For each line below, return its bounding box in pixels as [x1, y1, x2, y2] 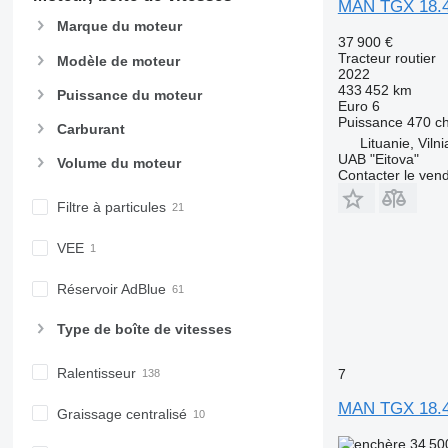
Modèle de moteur [56, 52, 180, 69]
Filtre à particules [56, 199, 166, 216]
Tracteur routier [337, 50, 436, 66]
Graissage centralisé [56, 405, 187, 422]
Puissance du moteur [56, 86, 202, 103]
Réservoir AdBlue [56, 281, 166, 298]
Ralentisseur [56, 364, 136, 381]
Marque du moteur [56, 18, 182, 35]
